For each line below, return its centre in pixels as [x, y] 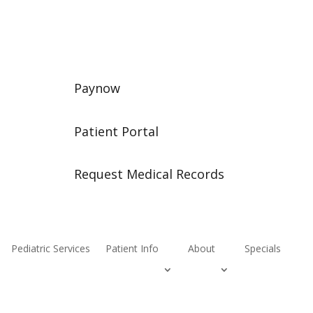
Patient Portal [116, 131]
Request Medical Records [149, 174]
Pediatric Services [51, 248]
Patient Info [132, 248]
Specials [263, 248]
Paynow [97, 88]
